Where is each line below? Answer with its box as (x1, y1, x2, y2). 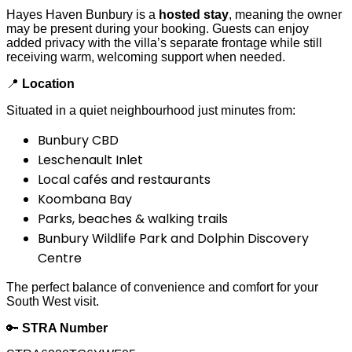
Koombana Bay (38, 189, 132, 208)
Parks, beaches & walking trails (38, 209, 228, 228)
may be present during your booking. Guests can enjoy (6, 21, 309, 35)
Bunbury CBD (38, 130, 119, 149)
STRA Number (19, 321, 108, 335)
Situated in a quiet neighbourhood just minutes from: (6, 103, 295, 117)
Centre (38, 248, 82, 267)
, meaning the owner (229, 7, 342, 21)
